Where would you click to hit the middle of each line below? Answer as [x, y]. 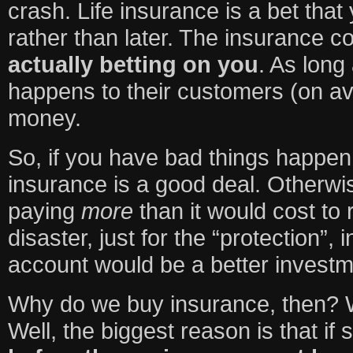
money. [44, 117]
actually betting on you [133, 64]
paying [44, 210]
